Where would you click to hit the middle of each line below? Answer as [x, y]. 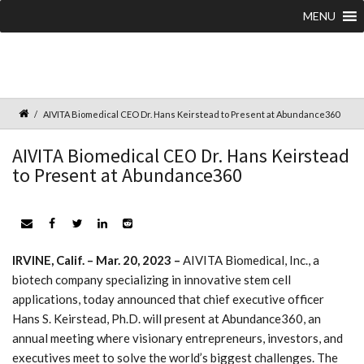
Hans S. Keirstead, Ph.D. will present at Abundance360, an [167, 318]
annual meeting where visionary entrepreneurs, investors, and [178, 338]
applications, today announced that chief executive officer [168, 299]
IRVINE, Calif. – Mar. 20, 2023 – [97, 260]
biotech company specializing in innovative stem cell [152, 279]
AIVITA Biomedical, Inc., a [251, 260]
